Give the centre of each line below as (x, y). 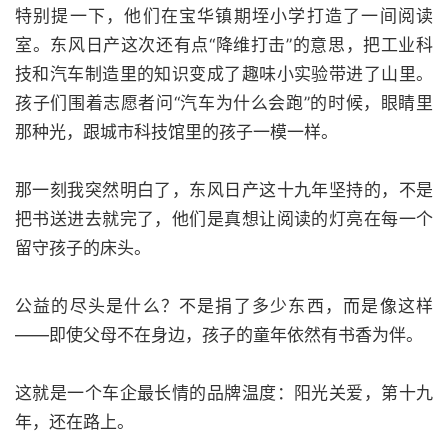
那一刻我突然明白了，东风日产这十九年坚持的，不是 (224, 190)
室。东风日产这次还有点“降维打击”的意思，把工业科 (224, 45)
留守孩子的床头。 (83, 248)
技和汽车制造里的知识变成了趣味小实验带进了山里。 (224, 74)
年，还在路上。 (74, 422)
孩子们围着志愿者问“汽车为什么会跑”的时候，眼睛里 (224, 103)
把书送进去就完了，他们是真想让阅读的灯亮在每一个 (224, 219)
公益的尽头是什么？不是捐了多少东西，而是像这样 (224, 306)
